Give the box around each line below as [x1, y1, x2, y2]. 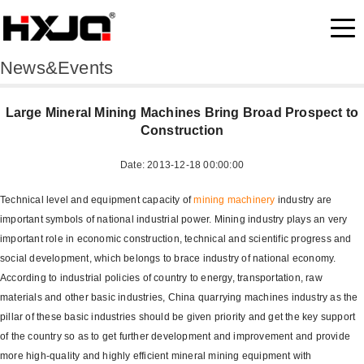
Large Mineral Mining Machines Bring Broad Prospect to [5, 106, 359, 119]
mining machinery [193, 194, 275, 206]
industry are [275, 194, 332, 206]
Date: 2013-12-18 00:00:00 [120, 159, 244, 171]
